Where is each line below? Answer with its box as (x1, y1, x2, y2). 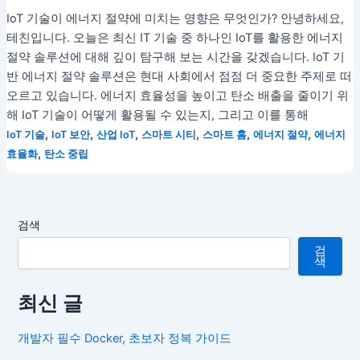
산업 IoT (96, 128, 135, 141)
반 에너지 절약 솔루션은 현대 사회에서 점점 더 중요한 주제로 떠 (6, 68, 352, 84)
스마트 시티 (141, 128, 196, 141)
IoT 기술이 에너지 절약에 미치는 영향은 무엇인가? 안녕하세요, (6, 10, 344, 26)
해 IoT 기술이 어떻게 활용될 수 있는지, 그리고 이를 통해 (6, 107, 309, 122)
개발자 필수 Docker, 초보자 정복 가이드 (18, 330, 232, 346)
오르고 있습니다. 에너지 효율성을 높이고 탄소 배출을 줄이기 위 (6, 88, 349, 103)
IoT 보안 (51, 128, 90, 141)
